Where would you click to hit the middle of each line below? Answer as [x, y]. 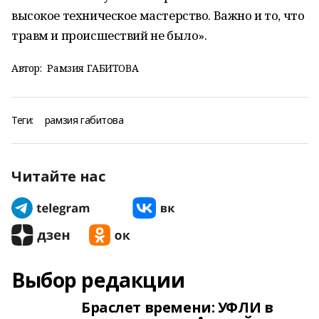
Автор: [27, 68]
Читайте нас [58, 176]
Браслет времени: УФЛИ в [177, 307]
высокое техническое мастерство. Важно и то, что [158, 15]
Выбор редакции [98, 280]
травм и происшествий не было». [109, 35]
